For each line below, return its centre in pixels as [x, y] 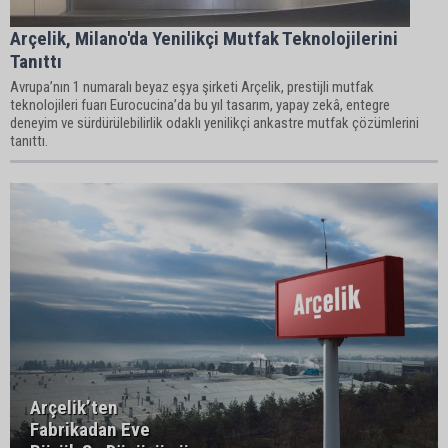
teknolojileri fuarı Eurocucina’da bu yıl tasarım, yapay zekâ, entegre [200, 105]
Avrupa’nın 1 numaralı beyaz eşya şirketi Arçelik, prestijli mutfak [192, 87]
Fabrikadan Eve [90, 429]
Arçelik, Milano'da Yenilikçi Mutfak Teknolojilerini [204, 38]
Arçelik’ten [74, 407]
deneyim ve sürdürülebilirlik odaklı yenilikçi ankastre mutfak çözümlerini [214, 123]
